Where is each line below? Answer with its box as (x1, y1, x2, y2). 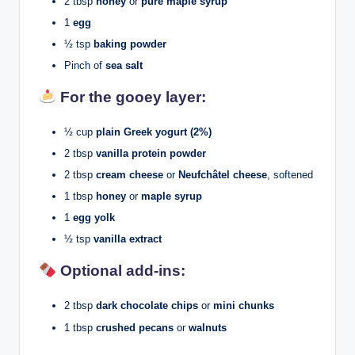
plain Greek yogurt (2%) (96, 125, 212, 138)
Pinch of (64, 59, 105, 71)
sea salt (105, 59, 143, 71)
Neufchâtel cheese (178, 169, 267, 181)
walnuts (189, 321, 227, 334)
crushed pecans (96, 321, 174, 334)
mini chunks (213, 300, 274, 312)
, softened (267, 169, 313, 181)
